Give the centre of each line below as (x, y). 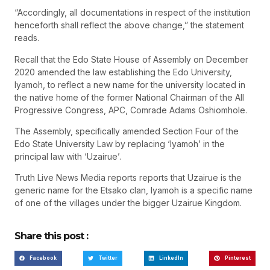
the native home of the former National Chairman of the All (129, 97)
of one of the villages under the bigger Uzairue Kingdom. (128, 203)
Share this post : (51, 236)
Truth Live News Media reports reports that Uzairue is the (128, 178)
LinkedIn (171, 258)
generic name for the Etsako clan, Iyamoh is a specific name (133, 190)
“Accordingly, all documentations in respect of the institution (133, 13)
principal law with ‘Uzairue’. (68, 157)
